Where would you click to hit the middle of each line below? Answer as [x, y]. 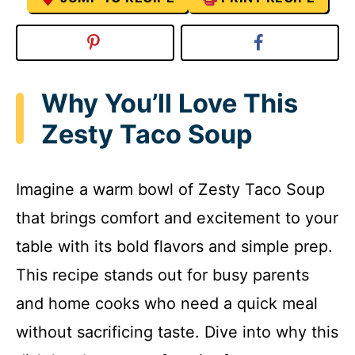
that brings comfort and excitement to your [177, 218]
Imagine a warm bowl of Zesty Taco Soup [170, 190]
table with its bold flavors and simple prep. [174, 247]
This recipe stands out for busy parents [162, 275]
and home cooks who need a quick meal [167, 304]
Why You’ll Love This [170, 103]
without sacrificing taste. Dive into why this [177, 332]
